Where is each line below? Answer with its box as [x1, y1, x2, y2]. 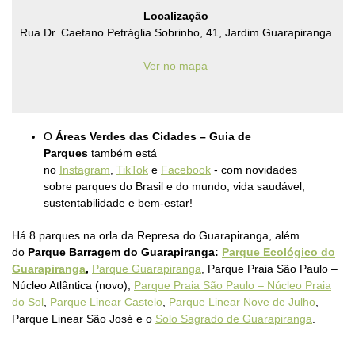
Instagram [59, 163, 110, 176]
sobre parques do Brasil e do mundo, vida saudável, [44, 180, 305, 193]
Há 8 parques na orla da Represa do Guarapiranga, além [12, 229, 300, 242]
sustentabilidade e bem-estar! [44, 197, 193, 209]
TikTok [116, 163, 148, 176]
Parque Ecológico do [222, 246, 335, 258]
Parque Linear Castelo [50, 296, 162, 308]
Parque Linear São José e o [12, 312, 155, 325]
